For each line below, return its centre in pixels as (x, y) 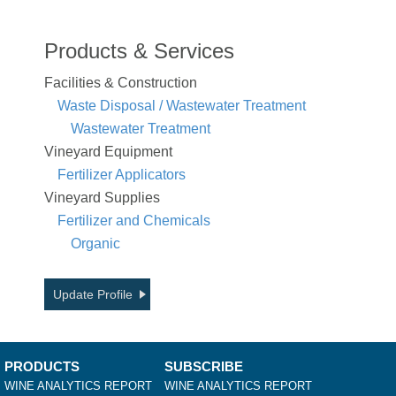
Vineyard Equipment (108, 151)
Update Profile (93, 294)
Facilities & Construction (121, 82)
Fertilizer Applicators (122, 174)
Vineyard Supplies (102, 197)
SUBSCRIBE (204, 366)
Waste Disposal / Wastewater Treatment (182, 105)
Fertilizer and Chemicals (134, 220)
